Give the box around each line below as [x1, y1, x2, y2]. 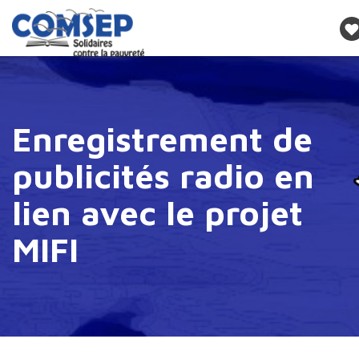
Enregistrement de [12, 119, 313, 159]
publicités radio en [12, 155, 314, 196]
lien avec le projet [12, 192, 303, 232]
